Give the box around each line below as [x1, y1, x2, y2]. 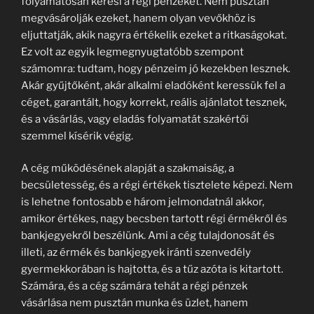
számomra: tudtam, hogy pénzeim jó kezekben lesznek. [21, 62, 290, 75]
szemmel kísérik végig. [21, 129, 133, 142]
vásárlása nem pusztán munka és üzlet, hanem [21, 296, 248, 309]
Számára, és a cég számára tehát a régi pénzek [21, 280, 247, 292]
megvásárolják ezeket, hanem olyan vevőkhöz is [21, 11, 256, 25]
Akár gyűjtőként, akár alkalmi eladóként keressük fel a [21, 78, 285, 92]
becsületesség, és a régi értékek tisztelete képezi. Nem [21, 179, 293, 191]
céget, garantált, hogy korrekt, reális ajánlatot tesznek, [21, 95, 287, 109]
